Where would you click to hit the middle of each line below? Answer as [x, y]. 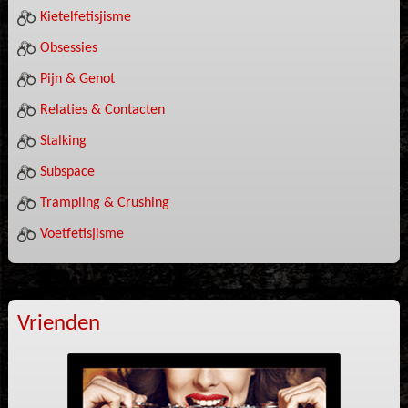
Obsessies [68, 48]
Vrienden [58, 324]
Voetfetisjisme [82, 234]
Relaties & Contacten [102, 110]
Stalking [63, 141]
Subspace [67, 172]
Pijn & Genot [77, 79]
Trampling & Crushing [104, 203]
